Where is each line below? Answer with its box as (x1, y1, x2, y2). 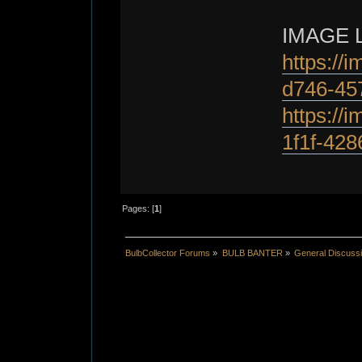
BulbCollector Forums (125, 248, 211, 259)
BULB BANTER (221, 248, 283, 259)
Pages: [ (122, 204, 155, 214)
